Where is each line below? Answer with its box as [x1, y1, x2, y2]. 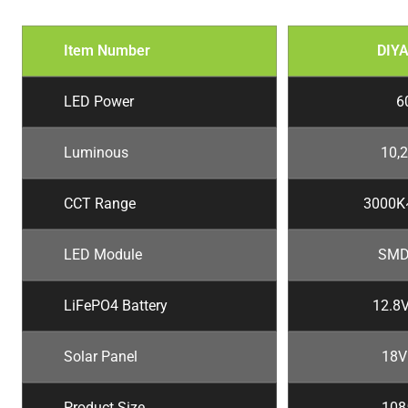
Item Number [64, 42, 150, 60]
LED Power [64, 93, 134, 111]
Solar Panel [64, 348, 138, 366]
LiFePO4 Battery [64, 297, 168, 315]
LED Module [64, 246, 142, 264]
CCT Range [64, 195, 136, 213]
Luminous [64, 144, 128, 162]
